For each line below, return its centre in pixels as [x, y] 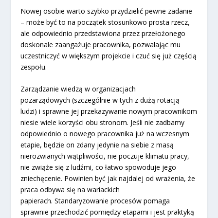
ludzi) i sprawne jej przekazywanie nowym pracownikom [109, 111]
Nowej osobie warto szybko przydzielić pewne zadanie [107, 11]
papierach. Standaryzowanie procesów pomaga [95, 201]
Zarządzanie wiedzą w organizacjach [78, 89]
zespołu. [34, 67]
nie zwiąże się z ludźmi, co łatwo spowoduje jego [99, 167]
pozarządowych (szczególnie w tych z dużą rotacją [100, 100]
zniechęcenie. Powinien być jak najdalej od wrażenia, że [108, 179]
